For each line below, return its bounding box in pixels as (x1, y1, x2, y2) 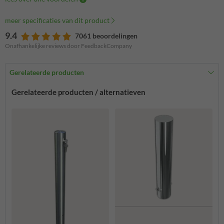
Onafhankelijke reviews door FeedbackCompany (5, 42, 132, 50)
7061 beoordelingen (75, 31, 137, 40)
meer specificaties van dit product (5, 16, 109, 25)
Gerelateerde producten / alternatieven (11, 87, 145, 97)
